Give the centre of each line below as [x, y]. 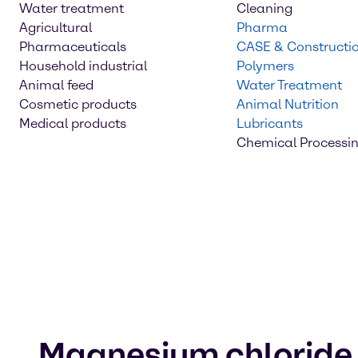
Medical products [73, 123]
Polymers [265, 66]
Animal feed [56, 85]
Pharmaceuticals [73, 47]
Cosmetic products [78, 104]
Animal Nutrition [288, 104]
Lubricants [270, 123]
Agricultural [56, 28]
